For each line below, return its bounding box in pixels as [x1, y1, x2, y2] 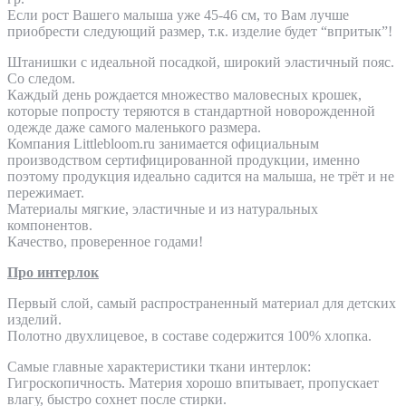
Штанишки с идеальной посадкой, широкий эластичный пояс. [7, 54, 394, 71]
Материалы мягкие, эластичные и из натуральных [7, 201, 318, 217]
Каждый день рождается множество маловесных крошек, [7, 87, 362, 103]
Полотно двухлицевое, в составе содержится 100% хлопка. [7, 328, 372, 344]
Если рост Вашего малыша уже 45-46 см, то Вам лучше [7, 7, 349, 24]
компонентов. [7, 217, 92, 234]
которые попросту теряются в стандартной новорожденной [7, 103, 375, 120]
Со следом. [7, 71, 75, 87]
